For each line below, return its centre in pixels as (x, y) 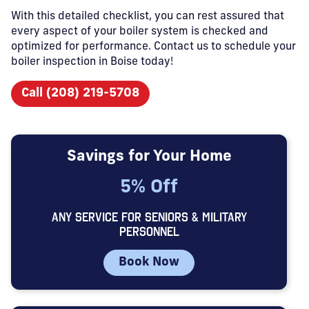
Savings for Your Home (149, 157)
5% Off (149, 188)
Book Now (149, 262)
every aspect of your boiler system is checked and (140, 32)
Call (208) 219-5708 (80, 93)
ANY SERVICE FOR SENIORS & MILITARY (149, 217)
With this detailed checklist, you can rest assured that (148, 17)
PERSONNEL (149, 231)
